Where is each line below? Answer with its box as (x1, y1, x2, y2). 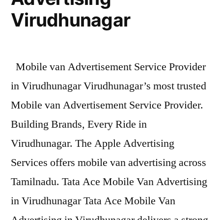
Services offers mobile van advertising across (11, 155, 206, 169)
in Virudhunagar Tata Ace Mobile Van (11, 193, 175, 208)
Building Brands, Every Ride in (11, 117, 147, 131)
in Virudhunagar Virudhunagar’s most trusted (11, 79, 206, 93)
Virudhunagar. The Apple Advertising (11, 136, 174, 150)
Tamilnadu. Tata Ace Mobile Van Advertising (11, 174, 207, 189)
